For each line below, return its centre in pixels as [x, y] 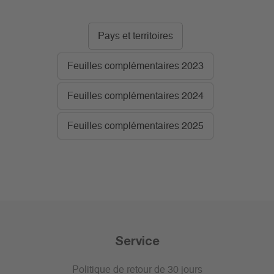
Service [137, 241]
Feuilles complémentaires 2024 [135, 96]
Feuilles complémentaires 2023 [135, 66]
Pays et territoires [135, 36]
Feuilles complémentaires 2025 [135, 126]
